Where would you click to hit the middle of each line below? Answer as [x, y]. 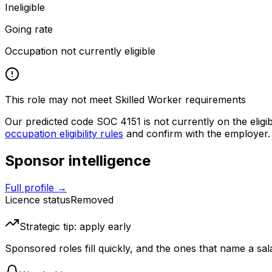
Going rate [29, 29]
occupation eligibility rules [64, 134]
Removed [92, 200]
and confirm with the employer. [198, 134]
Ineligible [25, 8]
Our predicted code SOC [63, 122]
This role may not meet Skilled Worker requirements [125, 100]
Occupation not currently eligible [80, 51]
